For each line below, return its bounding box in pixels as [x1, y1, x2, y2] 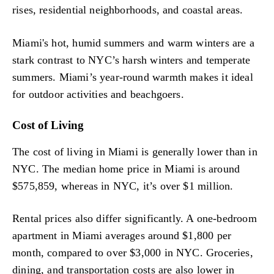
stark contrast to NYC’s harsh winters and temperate [12, 54, 251, 67]
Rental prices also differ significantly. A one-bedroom [12, 212, 257, 225]
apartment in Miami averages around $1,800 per [12, 229, 232, 242]
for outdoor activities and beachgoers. [12, 88, 184, 101]
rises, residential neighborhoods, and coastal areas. [12, 4, 243, 17]
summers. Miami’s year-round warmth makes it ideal [12, 71, 253, 84]
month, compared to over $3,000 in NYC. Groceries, [12, 246, 253, 259]
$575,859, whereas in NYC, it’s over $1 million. [12, 179, 234, 192]
